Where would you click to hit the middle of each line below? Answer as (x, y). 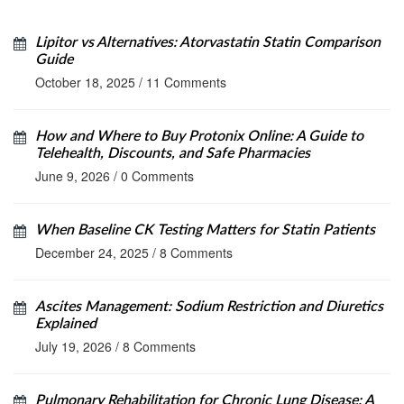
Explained (66, 324)
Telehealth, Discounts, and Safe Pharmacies (173, 154)
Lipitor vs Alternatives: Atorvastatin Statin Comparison (208, 43)
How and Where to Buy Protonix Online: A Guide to (199, 137)
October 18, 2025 (85, 83)
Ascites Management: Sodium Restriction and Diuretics (209, 307)
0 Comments (157, 176)
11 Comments (186, 83)
